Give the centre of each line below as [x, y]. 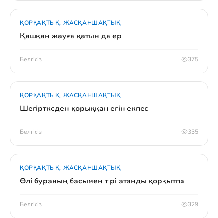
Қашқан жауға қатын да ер [71, 36]
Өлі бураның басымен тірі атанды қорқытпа [102, 181]
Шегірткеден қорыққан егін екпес [84, 109]
